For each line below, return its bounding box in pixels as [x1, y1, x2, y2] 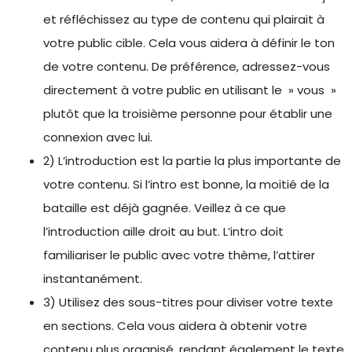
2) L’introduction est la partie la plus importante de [43, 152, 341, 169]
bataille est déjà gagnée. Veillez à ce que [43, 200, 286, 216]
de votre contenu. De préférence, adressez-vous [43, 58, 330, 75]
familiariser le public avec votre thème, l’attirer [43, 247, 315, 263]
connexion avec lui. [43, 129, 152, 145]
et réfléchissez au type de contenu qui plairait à [43, 11, 324, 27]
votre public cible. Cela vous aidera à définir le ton [43, 35, 335, 51]
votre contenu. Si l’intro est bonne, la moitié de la [43, 176, 329, 192]
